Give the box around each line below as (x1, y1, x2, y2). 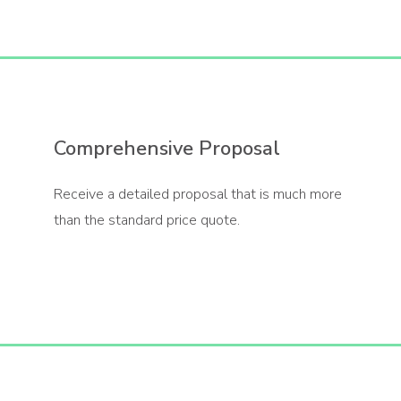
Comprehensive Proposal (53, 135, 280, 163)
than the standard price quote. (53, 210, 240, 231)
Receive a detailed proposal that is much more (53, 184, 342, 205)
